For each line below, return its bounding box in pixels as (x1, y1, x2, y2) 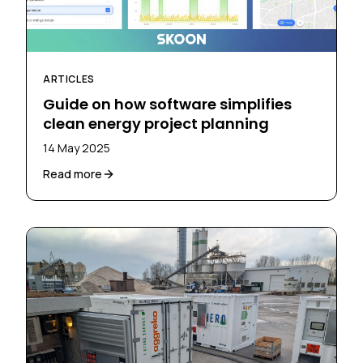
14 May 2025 (43, 140, 110, 156)
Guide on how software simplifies (43, 94, 292, 115)
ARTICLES (43, 72, 95, 87)
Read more (43, 166, 102, 182)
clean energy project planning (43, 113, 269, 135)
